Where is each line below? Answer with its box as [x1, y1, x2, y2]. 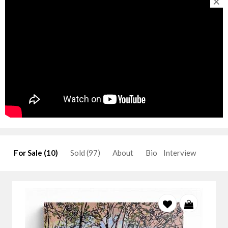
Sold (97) [70, 148, 100, 157]
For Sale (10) [14, 148, 58, 157]
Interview [163, 148, 196, 157]
